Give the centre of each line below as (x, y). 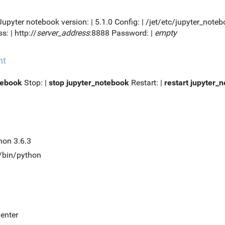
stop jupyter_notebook (89, 83)
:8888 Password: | (122, 33)
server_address (63, 33)
